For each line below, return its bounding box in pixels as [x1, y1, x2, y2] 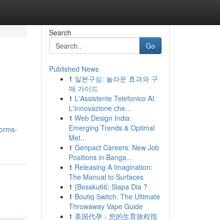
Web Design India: [74, 113, 132, 123]
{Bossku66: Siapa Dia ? [74, 182, 147, 192]
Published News [49, 64, 99, 74]
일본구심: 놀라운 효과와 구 [74, 74, 158, 83]
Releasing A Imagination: [74, 162, 152, 172]
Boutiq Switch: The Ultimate [74, 192, 160, 201]
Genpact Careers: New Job [74, 142, 159, 152]
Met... [68, 133, 86, 142]
